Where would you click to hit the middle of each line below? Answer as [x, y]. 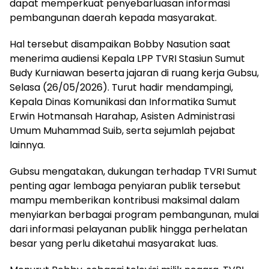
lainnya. [27, 145]
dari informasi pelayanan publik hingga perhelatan [128, 229]
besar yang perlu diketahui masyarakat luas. [114, 243]
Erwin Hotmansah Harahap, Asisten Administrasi [122, 116]
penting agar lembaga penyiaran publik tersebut [125, 186]
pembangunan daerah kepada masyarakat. [113, 17]
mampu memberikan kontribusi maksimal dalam [125, 200]
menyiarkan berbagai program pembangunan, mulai [134, 214]
